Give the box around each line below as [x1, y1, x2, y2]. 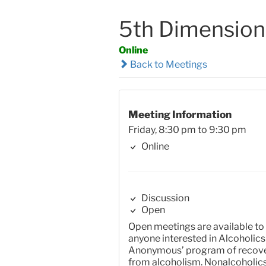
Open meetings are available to [128, 221, 264, 233]
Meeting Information [128, 108, 232, 121]
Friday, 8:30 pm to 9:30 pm [128, 124, 246, 136]
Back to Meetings [128, 58, 207, 70]
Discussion [139, 192, 189, 204]
